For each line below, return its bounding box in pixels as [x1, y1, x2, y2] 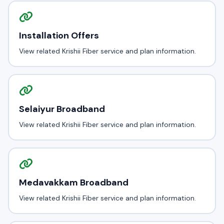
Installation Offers [18, 29, 99, 41]
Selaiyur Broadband [18, 102, 105, 115]
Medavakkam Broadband [18, 176, 128, 188]
